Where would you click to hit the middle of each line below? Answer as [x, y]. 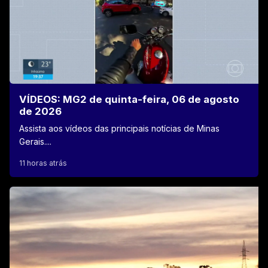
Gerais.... [35, 141]
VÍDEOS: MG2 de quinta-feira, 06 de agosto [129, 99]
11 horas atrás [43, 163]
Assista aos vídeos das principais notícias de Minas [119, 128]
